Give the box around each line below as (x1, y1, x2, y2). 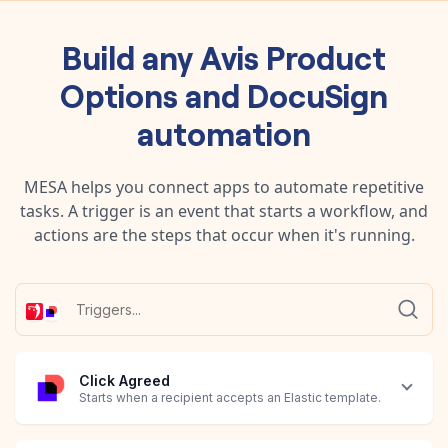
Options (60, 71, 178, 116)
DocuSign (247, 71, 388, 116)
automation (137, 109, 311, 154)
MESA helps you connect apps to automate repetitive (24, 175, 424, 198)
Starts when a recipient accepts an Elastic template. (79, 390, 381, 406)
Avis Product (200, 33, 386, 78)
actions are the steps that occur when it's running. (33, 223, 415, 246)
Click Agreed (79, 372, 170, 390)
